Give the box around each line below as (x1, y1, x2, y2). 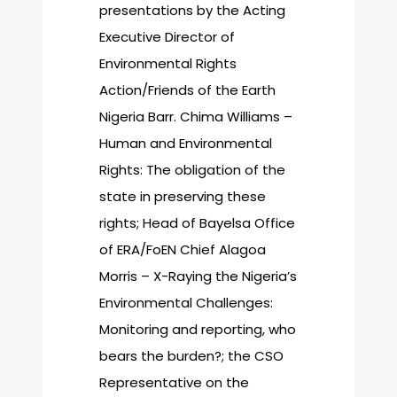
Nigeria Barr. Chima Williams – (99, 107, 292, 127)
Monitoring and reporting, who (99, 320, 296, 339)
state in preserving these (99, 187, 266, 206)
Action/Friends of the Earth (99, 81, 276, 100)
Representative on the (99, 373, 249, 393)
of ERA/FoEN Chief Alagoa (99, 240, 266, 260)
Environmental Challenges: (99, 293, 273, 313)
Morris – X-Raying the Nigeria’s (99, 267, 297, 286)
